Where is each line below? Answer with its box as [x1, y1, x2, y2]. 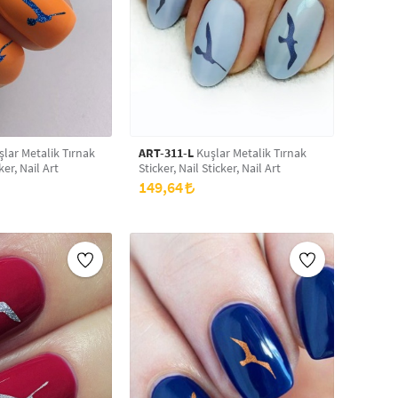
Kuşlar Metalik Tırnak [194, 145, 306, 161]
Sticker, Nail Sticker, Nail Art [139, 160, 281, 176]
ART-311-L [139, 145, 194, 161]
